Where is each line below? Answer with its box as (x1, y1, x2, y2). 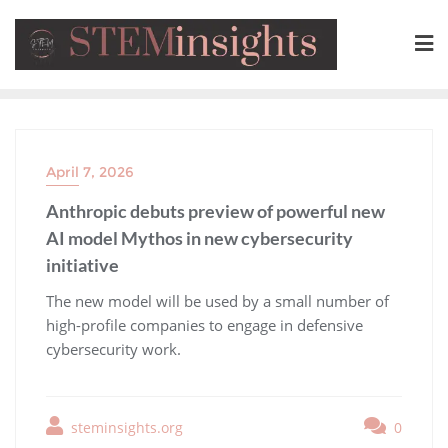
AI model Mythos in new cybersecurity (46, 226, 353, 249)
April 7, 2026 (46, 162, 134, 181)
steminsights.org (67, 417, 183, 437)
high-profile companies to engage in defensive (46, 314, 363, 335)
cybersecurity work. (46, 338, 189, 359)
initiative (46, 253, 119, 276)
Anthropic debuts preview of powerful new (46, 199, 385, 222)
